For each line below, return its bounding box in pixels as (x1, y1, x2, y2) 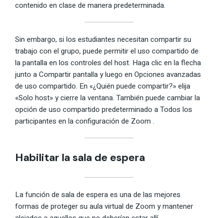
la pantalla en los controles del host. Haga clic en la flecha (15, 57, 201, 68)
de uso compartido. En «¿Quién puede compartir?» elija (15, 80, 191, 91)
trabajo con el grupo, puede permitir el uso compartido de (15, 45, 199, 56)
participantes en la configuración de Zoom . (15, 115, 155, 127)
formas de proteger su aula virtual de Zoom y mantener (15, 200, 194, 212)
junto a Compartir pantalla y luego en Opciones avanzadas (15, 69, 201, 80)
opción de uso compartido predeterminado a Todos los (15, 104, 193, 115)
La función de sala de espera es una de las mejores (15, 189, 181, 200)
